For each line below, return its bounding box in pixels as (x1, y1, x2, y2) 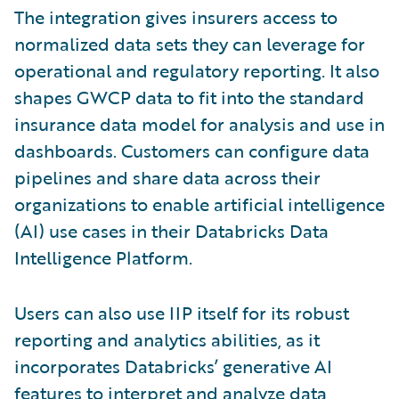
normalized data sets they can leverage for (14, 29, 365, 57)
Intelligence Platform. (14, 243, 192, 271)
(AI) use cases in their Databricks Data (14, 216, 329, 244)
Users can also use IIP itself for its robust (14, 298, 349, 326)
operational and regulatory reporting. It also (14, 56, 379, 84)
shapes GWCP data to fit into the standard (14, 83, 364, 110)
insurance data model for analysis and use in (14, 110, 385, 137)
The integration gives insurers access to (14, 3, 338, 30)
